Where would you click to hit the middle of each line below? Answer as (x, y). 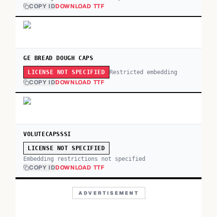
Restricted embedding (143, 72)
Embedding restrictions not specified (84, 159)
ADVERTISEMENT (108, 193)
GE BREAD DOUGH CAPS (58, 58)
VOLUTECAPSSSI (47, 134)
